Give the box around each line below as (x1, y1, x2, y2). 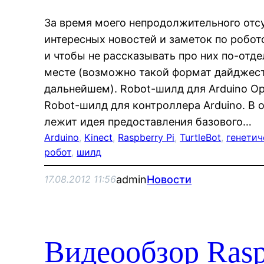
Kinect (84, 131, 113, 143)
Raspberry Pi (118, 131, 175, 143)
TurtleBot (180, 131, 222, 143)
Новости (147, 173, 192, 186)
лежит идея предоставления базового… (44, 115, 252, 128)
